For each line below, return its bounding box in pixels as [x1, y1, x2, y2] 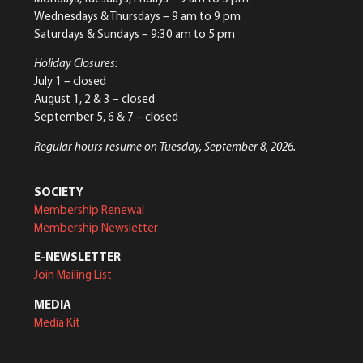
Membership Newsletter [34, 220, 158, 236]
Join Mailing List [34, 267, 112, 283]
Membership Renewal [34, 202, 144, 218]
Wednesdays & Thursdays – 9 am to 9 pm [34, 7, 241, 23]
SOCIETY [34, 184, 83, 200]
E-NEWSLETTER [34, 249, 121, 265]
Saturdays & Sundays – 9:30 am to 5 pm [34, 25, 235, 41]
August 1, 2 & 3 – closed [34, 91, 155, 107]
